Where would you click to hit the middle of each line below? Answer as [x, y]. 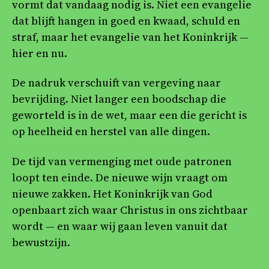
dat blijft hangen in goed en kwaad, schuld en [126, 20]
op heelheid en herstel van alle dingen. [111, 131]
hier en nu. [40, 53]
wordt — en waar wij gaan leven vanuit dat [120, 226]
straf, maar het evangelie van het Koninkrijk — [130, 37]
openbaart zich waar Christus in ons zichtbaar [130, 210]
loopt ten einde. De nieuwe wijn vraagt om [120, 177]
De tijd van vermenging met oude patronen [122, 161]
